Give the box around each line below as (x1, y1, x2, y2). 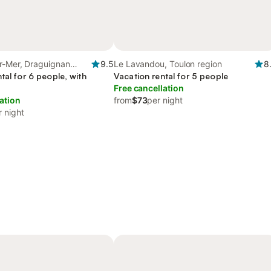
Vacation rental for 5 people (114, 71, 228, 81)
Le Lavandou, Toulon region (114, 59, 222, 69)
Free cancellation (114, 83, 184, 93)
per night (147, 95, 183, 105)
